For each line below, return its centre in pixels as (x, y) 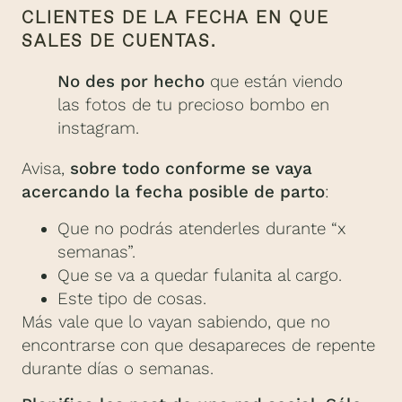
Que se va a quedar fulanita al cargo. (200, 275)
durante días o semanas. (118, 368)
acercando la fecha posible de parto (173, 192)
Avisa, (46, 169)
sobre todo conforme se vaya (191, 169)
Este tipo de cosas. (132, 298)
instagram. (98, 129)
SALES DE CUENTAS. (119, 41)
